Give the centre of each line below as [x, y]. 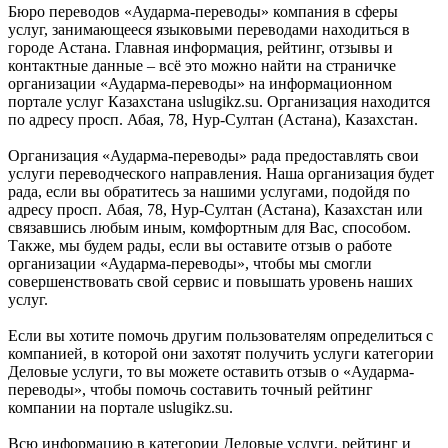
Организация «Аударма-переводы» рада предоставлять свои [213, 155]
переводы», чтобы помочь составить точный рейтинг [190, 389]
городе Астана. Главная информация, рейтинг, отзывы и [200, 47]
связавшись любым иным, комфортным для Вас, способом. [209, 227]
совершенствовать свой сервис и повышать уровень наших [210, 281]
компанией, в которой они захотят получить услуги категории [221, 353]
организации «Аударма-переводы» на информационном [200, 83]
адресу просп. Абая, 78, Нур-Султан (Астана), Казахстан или [215, 209]
